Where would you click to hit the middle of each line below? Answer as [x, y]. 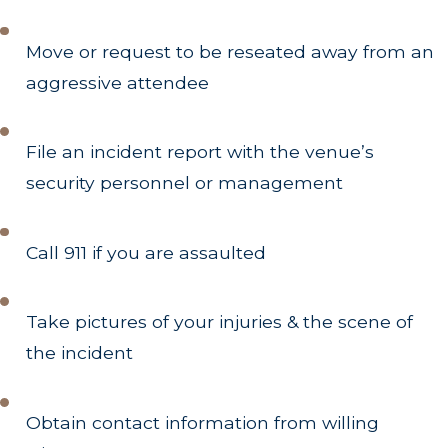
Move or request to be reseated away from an [230, 51]
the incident [80, 353]
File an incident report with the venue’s [200, 152]
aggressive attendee [118, 82]
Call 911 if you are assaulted [146, 252]
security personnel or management [185, 183]
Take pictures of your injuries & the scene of [220, 322]
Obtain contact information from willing [203, 422]
